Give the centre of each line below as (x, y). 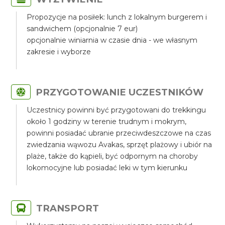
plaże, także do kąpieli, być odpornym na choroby (113, 156)
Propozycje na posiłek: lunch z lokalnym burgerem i (117, 17)
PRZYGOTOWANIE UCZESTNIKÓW (120, 92)
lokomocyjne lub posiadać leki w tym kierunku (107, 168)
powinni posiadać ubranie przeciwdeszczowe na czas (119, 133)
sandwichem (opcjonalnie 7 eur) (82, 29)
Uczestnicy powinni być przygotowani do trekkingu (117, 110)
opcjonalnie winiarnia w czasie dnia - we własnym (112, 40)
